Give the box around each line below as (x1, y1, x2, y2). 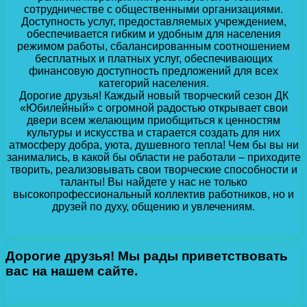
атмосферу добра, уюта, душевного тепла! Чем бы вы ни (8, 138, 299, 151)
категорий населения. (98, 77, 209, 89)
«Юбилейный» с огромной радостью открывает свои (19, 101, 288, 114)
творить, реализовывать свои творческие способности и (10, 163, 297, 175)
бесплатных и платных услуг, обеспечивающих (34, 52, 273, 64)
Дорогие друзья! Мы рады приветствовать (5, 249, 288, 264)
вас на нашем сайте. (5, 264, 138, 279)
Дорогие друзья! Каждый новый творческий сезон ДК (19, 89, 288, 101)
